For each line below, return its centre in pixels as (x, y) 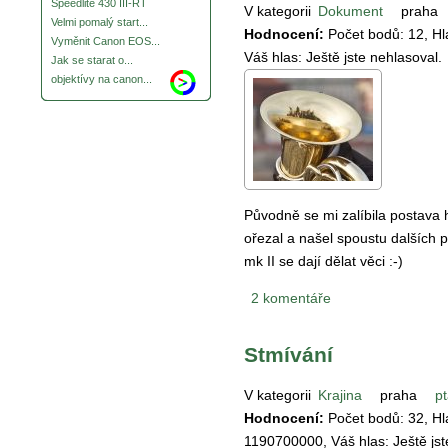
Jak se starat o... (92, 60)
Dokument (350, 10)
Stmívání (288, 355)
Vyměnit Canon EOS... (105, 41)
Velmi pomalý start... (99, 22)
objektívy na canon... (101, 79)
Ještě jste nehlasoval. (374, 56)
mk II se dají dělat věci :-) (325, 260)
